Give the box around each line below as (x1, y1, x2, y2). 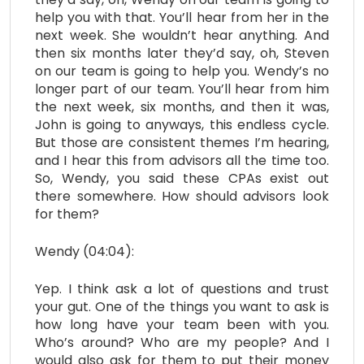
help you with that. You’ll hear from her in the (35, 7, 329, 27)
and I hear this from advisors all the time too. (35, 150, 329, 170)
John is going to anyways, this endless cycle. (35, 115, 329, 134)
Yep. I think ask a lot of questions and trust (35, 279, 329, 298)
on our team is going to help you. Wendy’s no (35, 61, 329, 80)
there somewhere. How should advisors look (35, 186, 329, 206)
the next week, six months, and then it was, (35, 97, 329, 116)
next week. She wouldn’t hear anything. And (35, 25, 329, 45)
